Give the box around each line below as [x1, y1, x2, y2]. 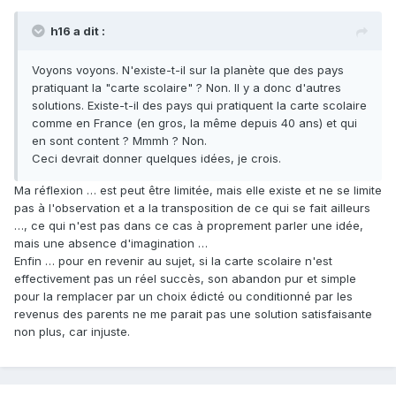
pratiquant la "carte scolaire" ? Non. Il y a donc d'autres [32, 80, 341, 95]
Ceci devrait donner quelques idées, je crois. [32, 151, 281, 166]
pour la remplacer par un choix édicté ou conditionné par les [14, 289, 353, 304]
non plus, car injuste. [14, 324, 130, 339]
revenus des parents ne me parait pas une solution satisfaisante [14, 307, 372, 322]
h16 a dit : [50, 24, 105, 39]
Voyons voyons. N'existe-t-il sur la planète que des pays [32, 63, 344, 78]
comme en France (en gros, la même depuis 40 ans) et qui [32, 116, 357, 131]
